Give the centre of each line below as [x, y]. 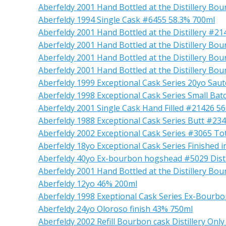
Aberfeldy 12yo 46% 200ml [88, 184]
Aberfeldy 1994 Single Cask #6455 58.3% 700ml [127, 20]
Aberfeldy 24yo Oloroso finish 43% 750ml [116, 209]
